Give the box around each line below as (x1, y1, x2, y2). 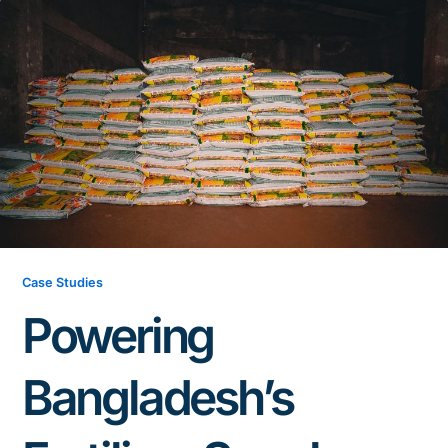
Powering (21, 306, 214, 366)
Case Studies (21, 274, 103, 290)
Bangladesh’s (21, 368, 293, 428)
